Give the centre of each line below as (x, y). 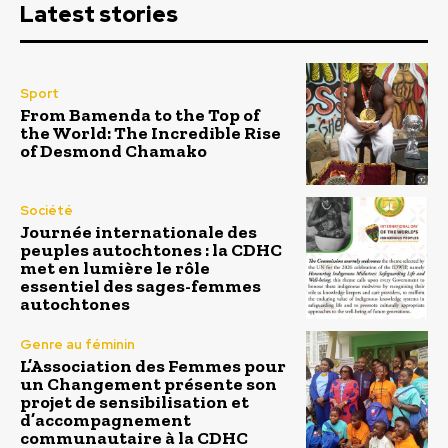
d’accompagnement (105, 420)
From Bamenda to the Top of (140, 115)
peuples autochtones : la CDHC (151, 249)
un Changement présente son (148, 384)
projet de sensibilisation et (134, 402)
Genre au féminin (77, 345)
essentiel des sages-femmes (140, 285)
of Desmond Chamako (113, 151)
